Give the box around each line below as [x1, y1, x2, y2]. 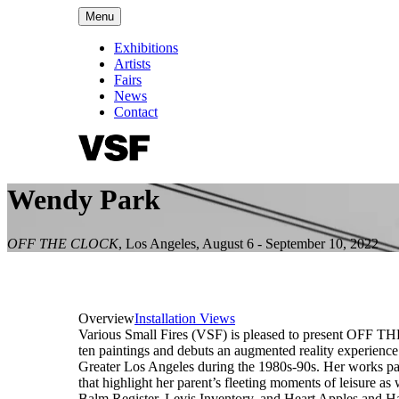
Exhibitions [114, 40, 178, 55]
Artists [114, 56, 151, 71]
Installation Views [134, 310, 235, 326]
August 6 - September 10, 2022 [202, 235, 379, 251]
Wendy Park [7, 183, 160, 216]
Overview [78, 310, 134, 326]
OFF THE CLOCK [7, 235, 118, 251]
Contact [114, 104, 158, 119]
